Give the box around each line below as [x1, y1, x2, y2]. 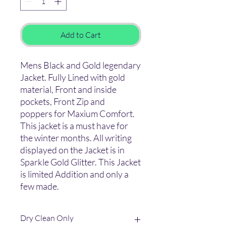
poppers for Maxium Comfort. [20, 108, 135, 120]
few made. [20, 181, 61, 192]
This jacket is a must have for [20, 120, 128, 132]
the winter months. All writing [20, 132, 132, 144]
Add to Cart [61, 30, 101, 40]
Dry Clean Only [20, 213, 74, 223]
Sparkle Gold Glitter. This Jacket [20, 156, 141, 168]
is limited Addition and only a [20, 168, 129, 180]
